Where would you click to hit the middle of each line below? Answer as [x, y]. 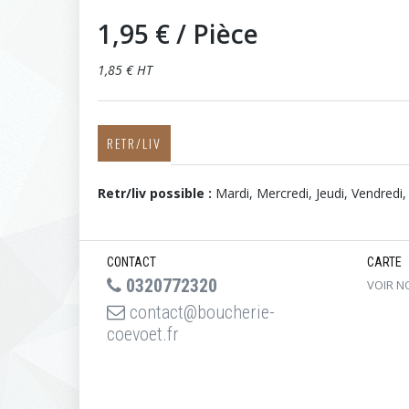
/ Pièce [217, 34]
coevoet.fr [143, 334]
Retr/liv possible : [157, 193]
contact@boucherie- [200, 312]
